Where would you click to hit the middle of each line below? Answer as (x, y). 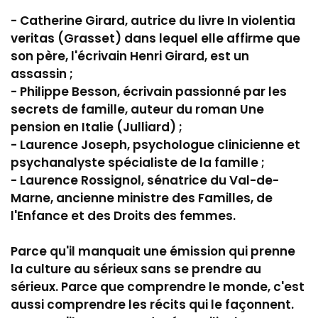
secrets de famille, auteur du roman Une (137, 109)
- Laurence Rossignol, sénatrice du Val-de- (145, 180)
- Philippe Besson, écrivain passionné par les (149, 91)
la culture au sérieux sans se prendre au (136, 269)
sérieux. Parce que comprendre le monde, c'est (158, 286)
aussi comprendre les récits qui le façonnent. (152, 304)
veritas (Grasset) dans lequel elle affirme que (155, 38)
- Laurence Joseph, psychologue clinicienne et (155, 144)
